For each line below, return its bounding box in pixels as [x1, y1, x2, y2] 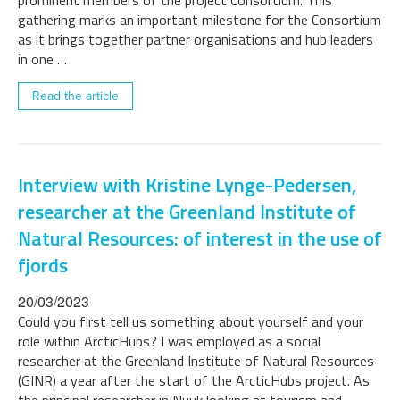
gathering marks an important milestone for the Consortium [18, 9, 381, 30]
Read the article [32, 88, 119, 104]
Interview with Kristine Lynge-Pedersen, [18, 170, 356, 200]
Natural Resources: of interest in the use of [18, 223, 382, 254]
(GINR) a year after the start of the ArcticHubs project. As [18, 370, 370, 391]
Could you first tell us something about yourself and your [18, 311, 363, 332]
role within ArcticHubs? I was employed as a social [18, 330, 321, 352]
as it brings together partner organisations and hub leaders [18, 29, 373, 50]
